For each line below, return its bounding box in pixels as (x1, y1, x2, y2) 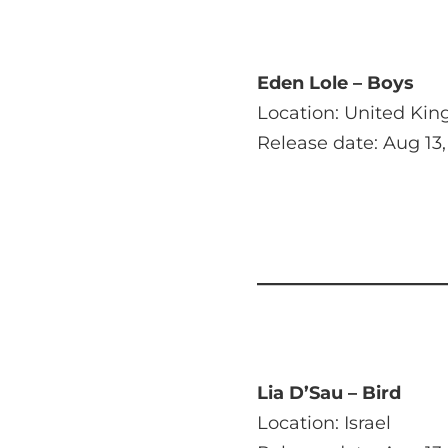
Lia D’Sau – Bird (256, 382, 401, 405)
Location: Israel (256, 412, 391, 435)
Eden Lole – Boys (256, 72, 414, 95)
